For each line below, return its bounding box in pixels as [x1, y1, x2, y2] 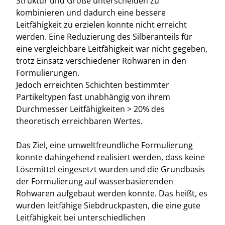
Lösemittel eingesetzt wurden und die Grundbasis [16, 164, 205, 175]
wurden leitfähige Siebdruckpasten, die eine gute [16, 200, 200, 211]
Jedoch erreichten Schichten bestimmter [16, 79, 169, 90]
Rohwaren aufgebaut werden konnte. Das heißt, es [16, 188, 207, 199]
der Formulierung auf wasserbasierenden [16, 176, 173, 187]
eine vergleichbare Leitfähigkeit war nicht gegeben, [16, 43, 207, 54]
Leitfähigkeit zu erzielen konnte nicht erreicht [16, 19, 187, 30]
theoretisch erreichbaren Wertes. [16, 116, 143, 127]
